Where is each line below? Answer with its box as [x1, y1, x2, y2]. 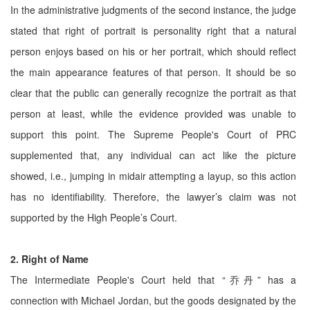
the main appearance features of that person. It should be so [10, 65, 296, 79]
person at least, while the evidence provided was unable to [10, 107, 296, 120]
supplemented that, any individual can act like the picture [10, 148, 296, 162]
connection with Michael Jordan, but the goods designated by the [10, 293, 296, 307]
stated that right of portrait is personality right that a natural [10, 24, 296, 37]
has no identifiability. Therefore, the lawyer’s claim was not [10, 190, 296, 203]
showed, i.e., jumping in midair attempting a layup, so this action [10, 169, 296, 183]
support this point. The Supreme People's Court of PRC [10, 127, 296, 141]
